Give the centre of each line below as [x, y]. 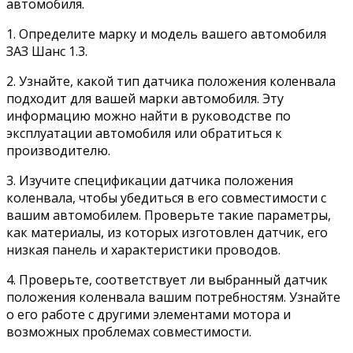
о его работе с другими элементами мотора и [149, 315]
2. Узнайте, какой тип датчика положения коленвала [171, 82]
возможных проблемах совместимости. [129, 332]
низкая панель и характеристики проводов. [143, 250]
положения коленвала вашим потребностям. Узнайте [173, 297]
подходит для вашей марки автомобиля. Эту [145, 99]
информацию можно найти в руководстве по [149, 116]
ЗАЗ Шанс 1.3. [47, 52]
